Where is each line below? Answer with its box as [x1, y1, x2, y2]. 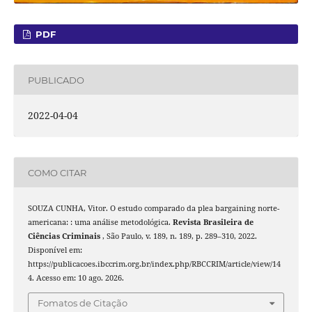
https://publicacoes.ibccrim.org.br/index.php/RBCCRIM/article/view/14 [27, 259, 281, 270]
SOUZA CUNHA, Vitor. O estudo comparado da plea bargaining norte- [27, 203, 279, 214]
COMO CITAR [27, 166, 86, 178]
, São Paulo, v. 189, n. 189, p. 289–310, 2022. [102, 231, 257, 242]
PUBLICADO [27, 74, 84, 86]
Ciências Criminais [27, 231, 102, 242]
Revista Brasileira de [172, 217, 253, 228]
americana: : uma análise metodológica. [27, 217, 173, 228]
